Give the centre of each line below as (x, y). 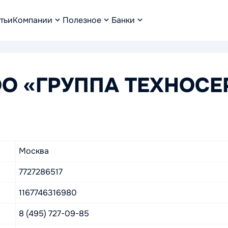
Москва (34, 151)
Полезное (82, 20)
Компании (33, 20)
